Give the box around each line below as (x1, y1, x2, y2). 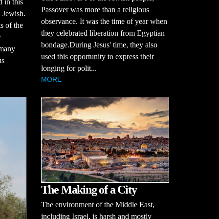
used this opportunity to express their (41, 52, 154, 61)
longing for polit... (41, 64, 97, 72)
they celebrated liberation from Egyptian (41, 28, 165, 37)
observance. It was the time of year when (41, 17, 167, 25)
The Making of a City (41, 183, 137, 197)
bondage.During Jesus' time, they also (41, 40, 157, 49)
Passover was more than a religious (41, 5, 149, 14)
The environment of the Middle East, (41, 200, 154, 209)
